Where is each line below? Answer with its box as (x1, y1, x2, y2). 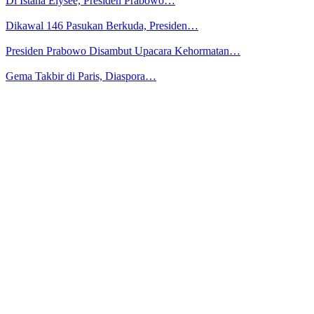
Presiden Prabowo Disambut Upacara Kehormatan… (6, 45, 240, 57)
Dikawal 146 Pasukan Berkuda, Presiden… (6, 20, 198, 32)
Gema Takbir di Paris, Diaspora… (6, 70, 156, 83)
